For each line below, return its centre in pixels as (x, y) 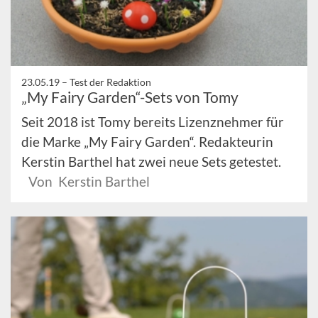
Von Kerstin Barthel (89, 181)
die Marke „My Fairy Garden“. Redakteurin (147, 141)
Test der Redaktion (110, 82)
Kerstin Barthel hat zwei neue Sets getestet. (151, 161)
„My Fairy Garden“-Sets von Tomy (130, 97)
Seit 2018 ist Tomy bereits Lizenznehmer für (153, 121)
